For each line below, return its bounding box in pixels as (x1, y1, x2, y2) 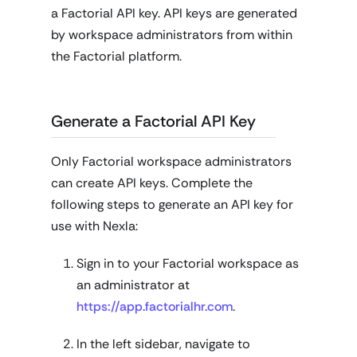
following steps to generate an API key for (51, 196, 293, 213)
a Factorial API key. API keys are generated (51, 5, 297, 22)
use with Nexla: (51, 218, 138, 234)
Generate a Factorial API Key (51, 111, 256, 131)
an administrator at (76, 277, 190, 293)
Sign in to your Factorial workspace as (76, 255, 299, 272)
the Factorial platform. (51, 48, 182, 65)
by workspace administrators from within (51, 26, 292, 43)
